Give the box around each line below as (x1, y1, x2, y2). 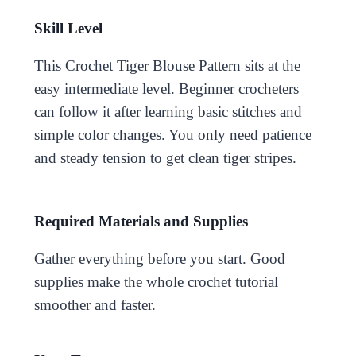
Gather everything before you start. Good (33, 250, 285, 267)
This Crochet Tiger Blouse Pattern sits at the (33, 56, 300, 74)
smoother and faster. (33, 296, 156, 313)
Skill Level (33, 19, 103, 37)
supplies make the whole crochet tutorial (33, 273, 278, 290)
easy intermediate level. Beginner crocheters (33, 79, 299, 97)
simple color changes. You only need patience (33, 126, 311, 143)
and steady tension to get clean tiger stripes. (33, 149, 296, 166)
